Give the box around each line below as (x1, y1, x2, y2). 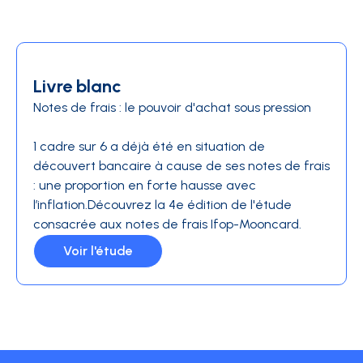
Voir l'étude (63, 242, 133, 258)
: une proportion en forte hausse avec (33, 177, 256, 193)
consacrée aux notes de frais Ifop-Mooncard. (33, 216, 301, 232)
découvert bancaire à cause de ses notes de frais (33, 157, 330, 173)
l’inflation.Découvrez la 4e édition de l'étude (33, 196, 292, 212)
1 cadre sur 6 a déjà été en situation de (33, 138, 265, 154)
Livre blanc (33, 75, 122, 97)
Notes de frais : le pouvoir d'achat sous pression (33, 99, 311, 115)
